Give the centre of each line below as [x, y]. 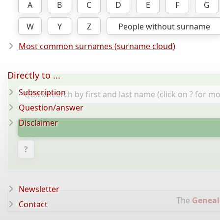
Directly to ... [34, 75]
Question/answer [51, 108]
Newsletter [39, 189]
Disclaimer [38, 123]
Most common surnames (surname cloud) [97, 46]
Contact [33, 204]
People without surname [164, 27]
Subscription [42, 92]
